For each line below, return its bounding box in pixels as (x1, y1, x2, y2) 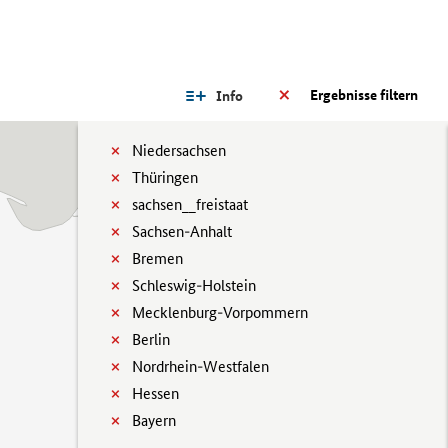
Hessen (132, 384, 179, 403)
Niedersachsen (132, 141, 226, 160)
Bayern (132, 411, 176, 430)
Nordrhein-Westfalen (132, 357, 269, 376)
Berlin (132, 330, 170, 349)
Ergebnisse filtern (310, 86, 418, 104)
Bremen (132, 249, 183, 268)
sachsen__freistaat (132, 195, 248, 214)
